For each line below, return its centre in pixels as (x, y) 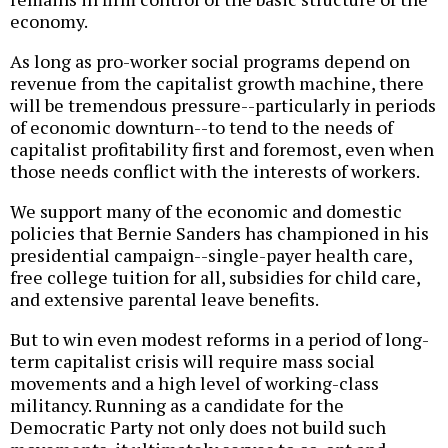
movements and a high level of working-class (194, 382)
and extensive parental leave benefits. (164, 298)
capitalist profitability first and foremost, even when (222, 148)
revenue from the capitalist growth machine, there (217, 82)
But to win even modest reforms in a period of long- (219, 338)
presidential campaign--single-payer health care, (211, 254)
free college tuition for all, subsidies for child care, (215, 276)
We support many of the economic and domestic (206, 210)
